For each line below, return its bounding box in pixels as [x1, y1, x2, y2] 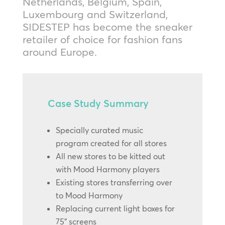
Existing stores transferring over [55, 177, 172, 187]
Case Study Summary [47, 97, 149, 109]
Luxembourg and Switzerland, [22, 8, 168, 21]
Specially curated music [55, 125, 143, 135]
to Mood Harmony [55, 190, 123, 200]
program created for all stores [55, 138, 167, 148]
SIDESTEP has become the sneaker [22, 20, 192, 33]
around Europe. [22, 45, 97, 58]
